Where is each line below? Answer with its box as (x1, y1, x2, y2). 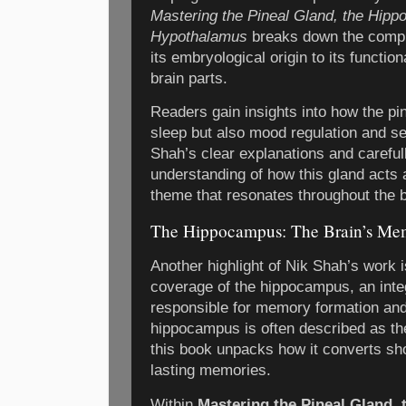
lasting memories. (150, 362, 271, 380)
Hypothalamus (150, 27, 247, 45)
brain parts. (150, 69, 227, 87)
